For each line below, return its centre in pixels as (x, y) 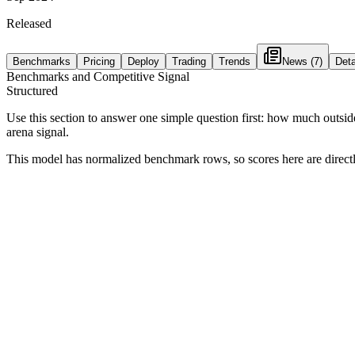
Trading (189, 61)
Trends (235, 61)
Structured (32, 90)
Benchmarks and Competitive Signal (98, 76)
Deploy (143, 61)
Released (29, 23)
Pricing (99, 61)
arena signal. (38, 132)
